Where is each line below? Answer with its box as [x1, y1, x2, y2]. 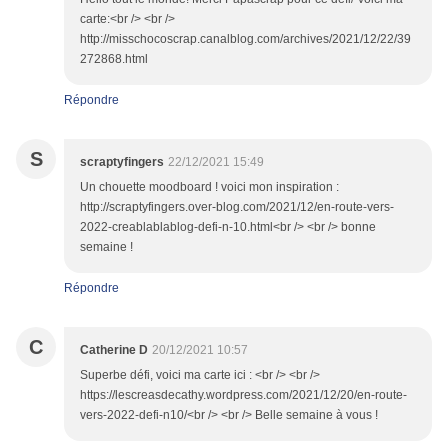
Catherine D [80, 343, 148, 358]
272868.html [80, 52, 148, 67]
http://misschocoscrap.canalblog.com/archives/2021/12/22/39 [80, 32, 411, 47]
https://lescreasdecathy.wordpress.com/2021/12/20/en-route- [80, 388, 407, 403]
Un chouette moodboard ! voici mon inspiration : [80, 180, 339, 195]
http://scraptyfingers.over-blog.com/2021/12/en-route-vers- [80, 200, 394, 215]
